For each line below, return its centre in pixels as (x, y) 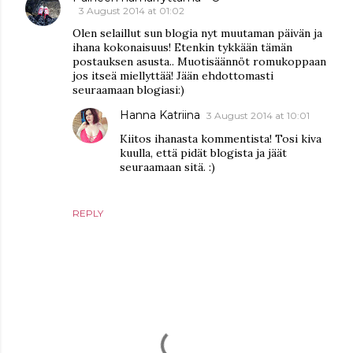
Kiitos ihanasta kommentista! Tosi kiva (221, 139)
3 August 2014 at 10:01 (258, 115)
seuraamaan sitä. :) (167, 167)
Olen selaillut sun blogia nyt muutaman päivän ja (197, 33)
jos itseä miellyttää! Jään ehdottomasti (173, 76)
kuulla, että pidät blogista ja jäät (203, 153)
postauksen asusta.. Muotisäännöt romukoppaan (199, 61)
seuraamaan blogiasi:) (128, 90)
